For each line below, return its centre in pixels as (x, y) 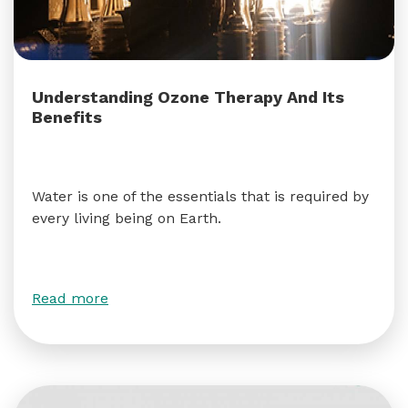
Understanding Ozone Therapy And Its (188, 97)
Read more (70, 298)
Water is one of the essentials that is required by (200, 196)
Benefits (67, 117)
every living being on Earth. (127, 218)
